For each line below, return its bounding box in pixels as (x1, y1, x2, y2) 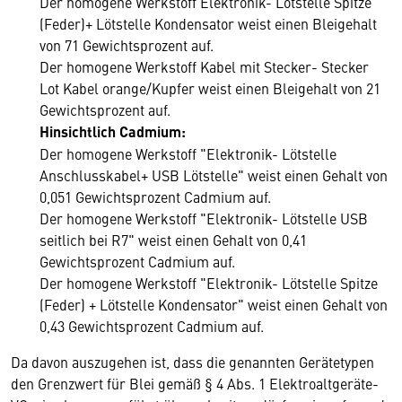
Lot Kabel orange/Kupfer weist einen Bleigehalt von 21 (39, 78, 380, 98)
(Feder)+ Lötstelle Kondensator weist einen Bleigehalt (39, 13, 377, 33)
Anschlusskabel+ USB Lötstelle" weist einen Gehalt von (39, 165, 388, 185)
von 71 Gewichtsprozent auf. (39, 35, 214, 55)
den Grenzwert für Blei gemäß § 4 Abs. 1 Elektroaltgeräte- (11, 373, 379, 393)
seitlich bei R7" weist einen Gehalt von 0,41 (39, 230, 307, 249)
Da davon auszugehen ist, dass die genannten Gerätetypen (11, 352, 374, 371)
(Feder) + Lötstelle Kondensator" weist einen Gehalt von (39, 294, 388, 314)
